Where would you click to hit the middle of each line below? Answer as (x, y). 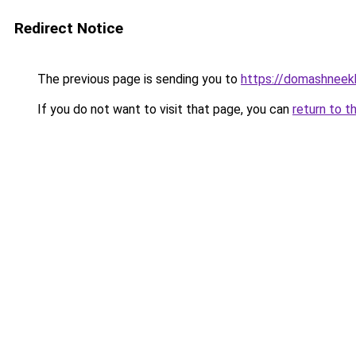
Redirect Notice (69, 28)
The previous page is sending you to (137, 79)
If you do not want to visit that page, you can (163, 109)
